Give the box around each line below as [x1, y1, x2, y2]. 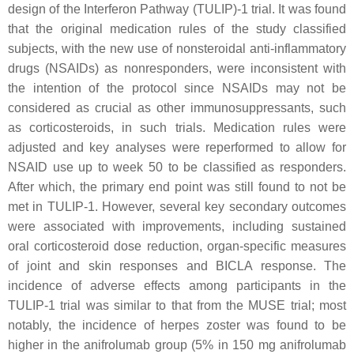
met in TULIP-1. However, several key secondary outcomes [8, 200, 346, 213]
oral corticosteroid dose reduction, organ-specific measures [8, 239, 346, 253]
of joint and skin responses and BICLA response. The [8, 259, 346, 273]
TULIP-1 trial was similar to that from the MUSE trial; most [8, 299, 346, 312]
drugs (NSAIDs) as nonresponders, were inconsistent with [8, 62, 346, 75]
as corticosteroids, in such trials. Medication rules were [8, 121, 346, 134]
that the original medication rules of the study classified [8, 22, 346, 36]
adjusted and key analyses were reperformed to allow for [8, 141, 346, 154]
